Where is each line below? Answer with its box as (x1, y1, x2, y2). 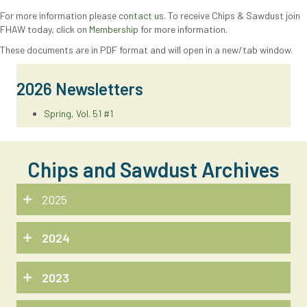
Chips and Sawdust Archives (27, 156, 280, 182)
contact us (119, 9, 164, 21)
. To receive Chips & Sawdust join (164, 9, 300, 21)
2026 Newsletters (16, 78, 143, 99)
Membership (89, 23, 138, 35)
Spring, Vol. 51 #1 (44, 107, 113, 119)
